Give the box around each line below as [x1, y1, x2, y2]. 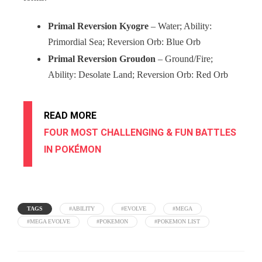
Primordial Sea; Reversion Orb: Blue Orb [48, 37, 201, 48]
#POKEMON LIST [154, 218, 200, 225]
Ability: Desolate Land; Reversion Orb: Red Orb [48, 70, 228, 81]
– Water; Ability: [149, 21, 212, 32]
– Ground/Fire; [156, 54, 213, 65]
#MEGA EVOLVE [27, 218, 70, 225]
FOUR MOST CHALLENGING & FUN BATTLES [44, 127, 236, 139]
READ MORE [44, 110, 96, 122]
